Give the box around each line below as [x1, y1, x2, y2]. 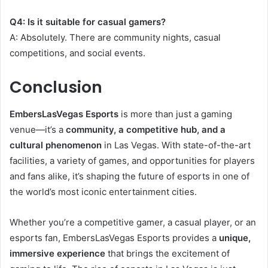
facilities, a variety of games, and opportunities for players [10, 154, 255, 166]
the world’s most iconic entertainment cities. [10, 185, 197, 197]
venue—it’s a [10, 123, 66, 135]
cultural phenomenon [10, 139, 102, 151]
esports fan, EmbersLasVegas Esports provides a [10, 232, 219, 243]
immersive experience [10, 247, 105, 259]
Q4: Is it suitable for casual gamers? [10, 16, 166, 28]
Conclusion [10, 76, 102, 99]
